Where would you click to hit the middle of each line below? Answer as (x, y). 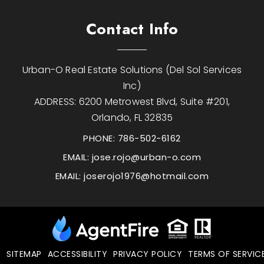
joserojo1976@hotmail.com (146, 176)
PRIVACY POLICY (148, 254)
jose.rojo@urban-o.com (146, 157)
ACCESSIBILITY (77, 254)
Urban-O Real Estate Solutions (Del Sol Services (132, 70)
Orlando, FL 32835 (132, 118)
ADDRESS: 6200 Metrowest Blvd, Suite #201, (132, 102)
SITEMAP (24, 254)
